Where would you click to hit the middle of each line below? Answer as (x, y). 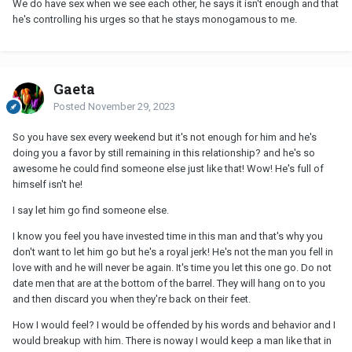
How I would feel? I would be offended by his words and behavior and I (174, 324)
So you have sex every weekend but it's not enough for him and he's (165, 137)
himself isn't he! (48, 184)
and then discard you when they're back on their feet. (133, 299)
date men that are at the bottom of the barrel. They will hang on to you (169, 283)
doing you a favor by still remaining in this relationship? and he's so (164, 152)
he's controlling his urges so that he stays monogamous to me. (156, 19)
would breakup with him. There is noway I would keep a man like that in (172, 340)
